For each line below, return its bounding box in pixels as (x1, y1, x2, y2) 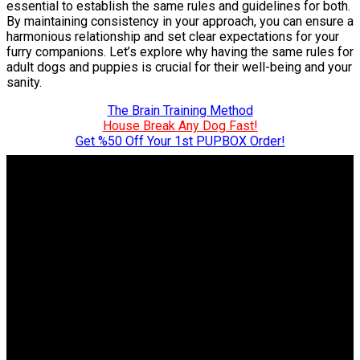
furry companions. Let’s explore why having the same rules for (6, 43, 354, 59)
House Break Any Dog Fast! (102, 117, 258, 133)
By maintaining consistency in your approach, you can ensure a (6, 13, 354, 29)
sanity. (6, 74, 42, 90)
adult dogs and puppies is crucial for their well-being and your (6, 59, 352, 75)
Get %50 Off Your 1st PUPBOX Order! (75, 133, 285, 149)
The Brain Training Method (107, 102, 253, 118)
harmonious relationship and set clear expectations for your (6, 28, 339, 44)
